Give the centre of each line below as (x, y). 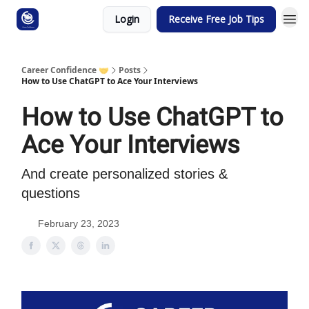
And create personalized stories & (124, 174)
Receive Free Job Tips (216, 19)
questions (51, 193)
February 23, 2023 (79, 223)
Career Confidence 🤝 (65, 70)
